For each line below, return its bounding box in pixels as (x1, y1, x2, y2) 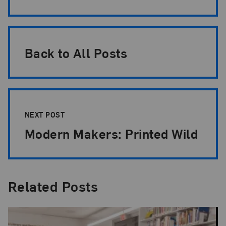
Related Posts (8, 177, 98, 196)
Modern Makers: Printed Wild (24, 125, 198, 142)
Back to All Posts (24, 44, 128, 61)
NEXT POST (24, 109, 67, 119)
